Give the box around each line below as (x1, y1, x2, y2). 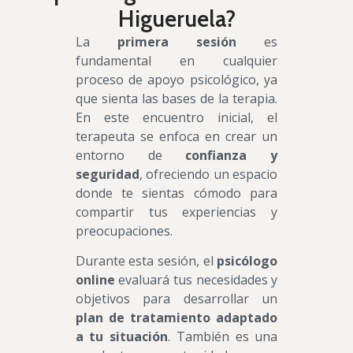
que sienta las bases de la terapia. (75, 89, 278, 107)
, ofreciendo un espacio (139, 165, 278, 183)
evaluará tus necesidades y (114, 270, 278, 288)
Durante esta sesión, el (75, 251, 217, 269)
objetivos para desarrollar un (75, 289, 278, 307)
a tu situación (75, 327, 169, 345)
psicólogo (217, 251, 278, 269)
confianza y (185, 146, 278, 164)
